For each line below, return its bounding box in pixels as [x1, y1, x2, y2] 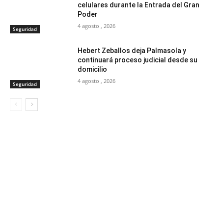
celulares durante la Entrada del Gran [78, 1, 200, 9]
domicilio [78, 65, 108, 74]
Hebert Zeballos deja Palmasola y [78, 47, 187, 55]
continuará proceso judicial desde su [78, 56, 198, 64]
